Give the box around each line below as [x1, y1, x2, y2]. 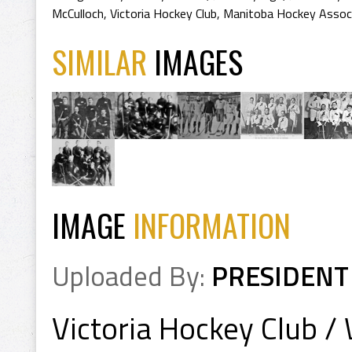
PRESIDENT [211, 255, 349, 297]
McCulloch [52, 4, 104, 23]
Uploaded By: [52, 255, 211, 297]
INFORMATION [133, 202, 291, 247]
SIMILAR [52, 38, 154, 84]
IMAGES [154, 38, 243, 84]
